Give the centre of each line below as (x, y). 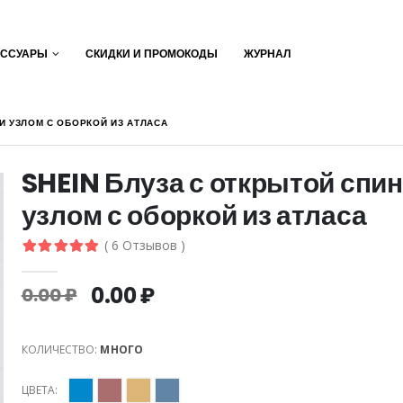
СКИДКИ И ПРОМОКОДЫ (151, 54)
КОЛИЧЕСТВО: (61, 349)
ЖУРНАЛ (267, 54)
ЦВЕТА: (40, 390)
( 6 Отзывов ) (144, 245)
